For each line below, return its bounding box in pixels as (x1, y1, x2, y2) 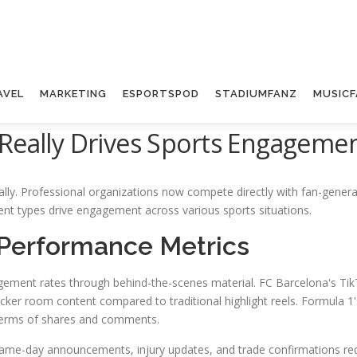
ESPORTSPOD (122, 88, 199, 100)
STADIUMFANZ (214, 88, 297, 100)
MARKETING (39, 88, 107, 100)
